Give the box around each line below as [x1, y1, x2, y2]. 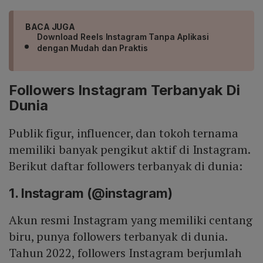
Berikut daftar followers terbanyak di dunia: [9, 158, 242, 174]
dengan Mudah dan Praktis [37, 43, 148, 53]
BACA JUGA [25, 22, 76, 32]
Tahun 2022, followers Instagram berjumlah [9, 245, 242, 261]
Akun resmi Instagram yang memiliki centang [9, 212, 252, 228]
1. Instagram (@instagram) [9, 186, 173, 201]
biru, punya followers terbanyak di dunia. [9, 228, 227, 245]
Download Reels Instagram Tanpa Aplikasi [37, 32, 210, 42]
